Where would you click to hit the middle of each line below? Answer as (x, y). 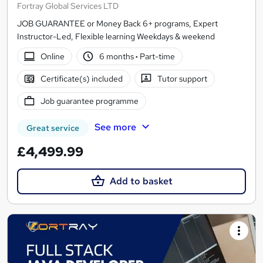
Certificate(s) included (81, 78)
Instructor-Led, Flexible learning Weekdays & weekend (116, 36)
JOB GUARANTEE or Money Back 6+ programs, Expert (117, 23)
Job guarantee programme (89, 101)
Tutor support (183, 78)
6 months (118, 56)
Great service (53, 128)
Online (52, 56)
